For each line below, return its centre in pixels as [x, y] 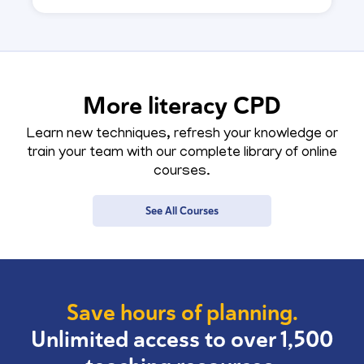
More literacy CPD [182, 106]
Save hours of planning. [182, 313]
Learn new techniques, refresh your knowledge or [182, 135]
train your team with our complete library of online [182, 154]
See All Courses [182, 211]
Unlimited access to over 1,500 [182, 340]
